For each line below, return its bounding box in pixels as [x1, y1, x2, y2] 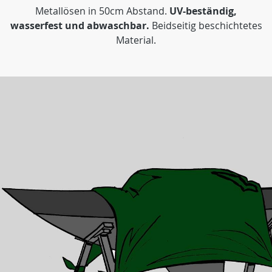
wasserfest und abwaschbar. [10, 19, 149, 32]
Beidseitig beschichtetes [149, 19, 262, 32]
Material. [116, 33, 156, 47]
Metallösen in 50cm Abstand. [35, 4, 169, 18]
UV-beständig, [169, 4, 237, 18]
